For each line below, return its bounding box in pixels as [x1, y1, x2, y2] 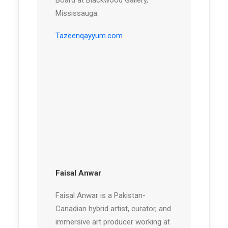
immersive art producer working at [55, 217, 170, 227]
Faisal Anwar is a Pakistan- [55, 191, 146, 201]
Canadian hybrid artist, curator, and [55, 204, 171, 214]
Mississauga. [55, 9, 99, 18]
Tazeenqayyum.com [55, 31, 125, 41]
